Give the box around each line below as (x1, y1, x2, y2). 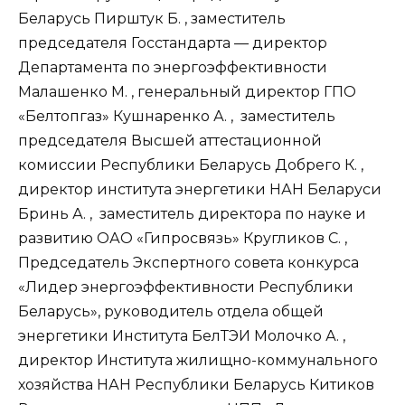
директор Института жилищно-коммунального (18, 351, 378, 369)
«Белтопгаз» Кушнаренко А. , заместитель (18, 107, 335, 125)
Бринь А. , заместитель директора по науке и (18, 204, 366, 222)
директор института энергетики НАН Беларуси (18, 180, 381, 198)
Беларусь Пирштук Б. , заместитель (18, 9, 286, 27)
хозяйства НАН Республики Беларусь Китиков (18, 375, 374, 393)
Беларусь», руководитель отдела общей (18, 302, 324, 320)
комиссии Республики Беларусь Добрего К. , (18, 155, 363, 174)
